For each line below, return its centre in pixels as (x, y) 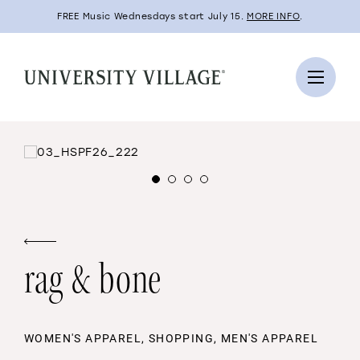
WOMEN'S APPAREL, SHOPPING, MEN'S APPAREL (172, 338)
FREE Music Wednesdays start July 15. (152, 16)
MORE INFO (273, 16)
